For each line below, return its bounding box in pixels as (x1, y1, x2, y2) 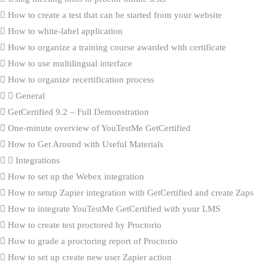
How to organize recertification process (5, 74, 154, 84)
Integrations (13, 155, 60, 165)
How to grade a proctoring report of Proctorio (5, 236, 178, 246)
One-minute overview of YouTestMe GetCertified (5, 123, 191, 133)
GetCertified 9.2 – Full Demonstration (5, 106, 149, 117)
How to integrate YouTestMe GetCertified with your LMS (5, 203, 220, 214)
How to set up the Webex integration (5, 171, 144, 181)
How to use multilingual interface (5, 58, 132, 68)
